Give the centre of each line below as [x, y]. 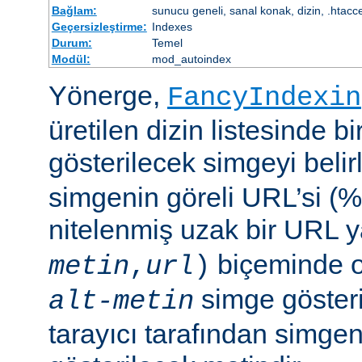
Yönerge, [108, 96]
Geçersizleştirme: [99, 27]
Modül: [71, 59]
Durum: [72, 43]
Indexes [172, 27]
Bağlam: [74, 11]
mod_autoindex [191, 59]
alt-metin [121, 302]
